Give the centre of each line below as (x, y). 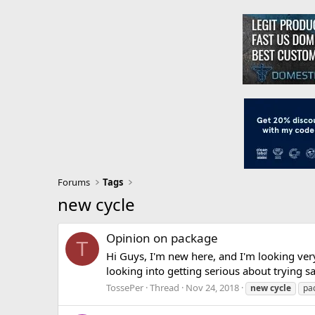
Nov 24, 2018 (212, 287)
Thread (165, 287)
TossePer (125, 287)
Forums (74, 182)
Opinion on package (162, 238)
